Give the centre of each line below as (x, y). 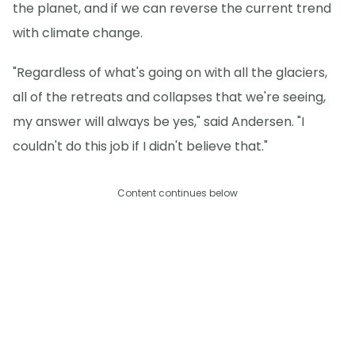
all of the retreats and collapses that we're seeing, (169, 97)
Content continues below (177, 193)
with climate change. (78, 32)
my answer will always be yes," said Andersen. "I (158, 121)
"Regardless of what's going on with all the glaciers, (170, 72)
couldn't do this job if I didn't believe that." (140, 146)
